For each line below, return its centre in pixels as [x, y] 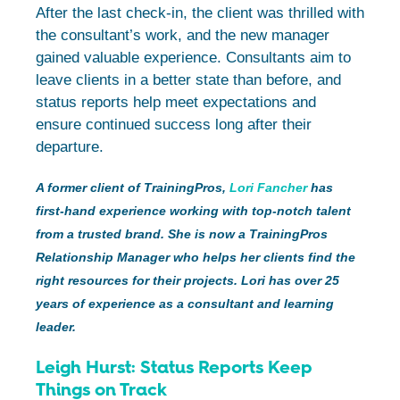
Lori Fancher [268, 188]
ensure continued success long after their [174, 125]
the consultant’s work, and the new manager [183, 36]
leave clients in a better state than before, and [188, 80]
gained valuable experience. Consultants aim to [193, 58]
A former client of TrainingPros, [133, 188]
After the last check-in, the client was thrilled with [200, 13]
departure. [70, 147]
